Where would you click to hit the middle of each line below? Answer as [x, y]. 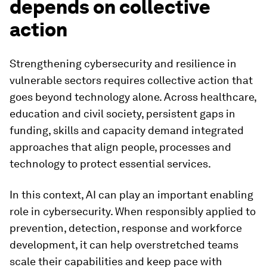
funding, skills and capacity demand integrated [127, 130]
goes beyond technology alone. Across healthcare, [133, 97]
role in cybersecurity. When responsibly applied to [133, 211]
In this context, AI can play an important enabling [131, 195]
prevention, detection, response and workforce [126, 228]
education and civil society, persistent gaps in [122, 114]
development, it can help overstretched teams [124, 245]
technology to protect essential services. [110, 164]
